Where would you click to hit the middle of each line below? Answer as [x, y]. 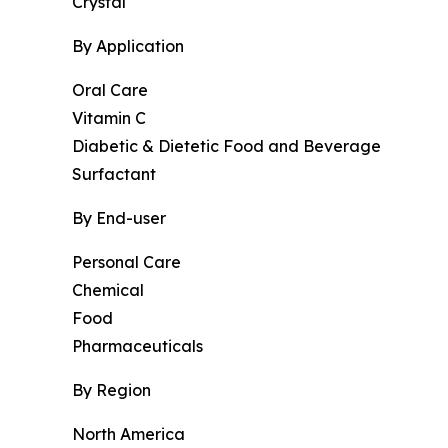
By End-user [119, 218]
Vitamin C [109, 118]
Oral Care [110, 90]
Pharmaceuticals [137, 346]
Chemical [108, 290]
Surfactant [114, 174]
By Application [128, 46]
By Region [111, 390]
